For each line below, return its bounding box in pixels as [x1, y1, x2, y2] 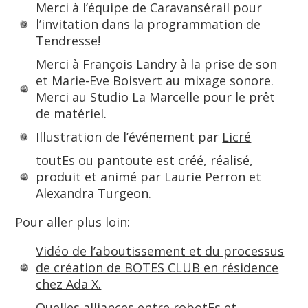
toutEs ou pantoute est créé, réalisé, [36, 152, 254, 168]
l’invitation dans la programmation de [36, 16, 261, 32]
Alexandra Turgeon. [36, 185, 152, 201]
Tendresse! [36, 32, 101, 49]
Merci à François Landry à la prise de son [36, 56, 278, 72]
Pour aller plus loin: [15, 214, 131, 230]
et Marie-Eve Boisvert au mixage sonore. [36, 72, 274, 89]
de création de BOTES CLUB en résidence [36, 259, 279, 276]
